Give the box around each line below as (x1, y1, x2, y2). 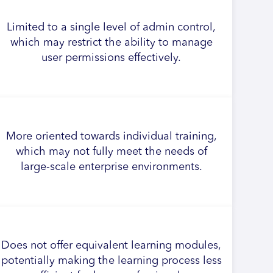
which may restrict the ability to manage (10, 37, 213, 48)
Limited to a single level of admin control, (7, 22, 216, 33)
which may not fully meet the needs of (15, 146, 207, 157)
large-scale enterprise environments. (20, 161, 202, 172)
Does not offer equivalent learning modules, (1, 240, 222, 251)
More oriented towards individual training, (5, 131, 217, 142)
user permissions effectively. (41, 52, 182, 63)
